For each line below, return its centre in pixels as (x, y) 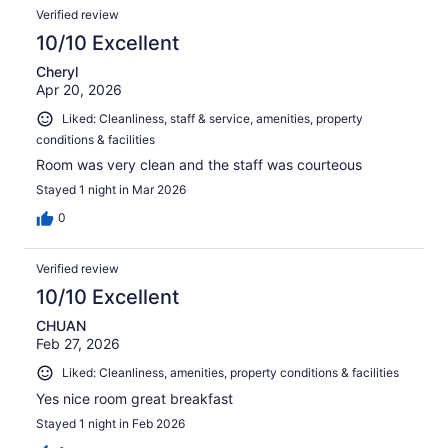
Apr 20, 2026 (79, 90)
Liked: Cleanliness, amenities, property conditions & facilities (230, 372)
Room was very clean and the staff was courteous (199, 164)
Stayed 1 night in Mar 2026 (111, 189)
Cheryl (57, 72)
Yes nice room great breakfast (134, 398)
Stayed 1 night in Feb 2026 (110, 423)
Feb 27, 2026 (78, 343)
